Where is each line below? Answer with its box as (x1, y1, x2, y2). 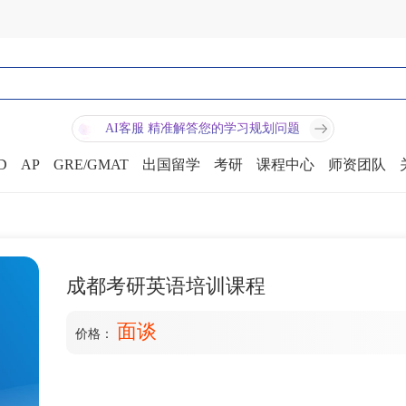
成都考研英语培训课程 (66, 275, 266, 297)
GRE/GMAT (53, 157, 129, 172)
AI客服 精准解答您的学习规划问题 (104, 121, 300, 135)
